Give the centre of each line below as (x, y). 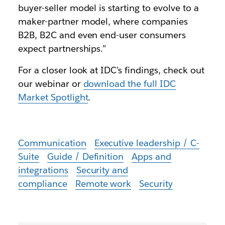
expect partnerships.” (62, 48)
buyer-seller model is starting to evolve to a (108, 8)
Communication (52, 143)
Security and (102, 170)
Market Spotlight (53, 97)
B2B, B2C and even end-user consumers (102, 35)
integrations (43, 170)
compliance (42, 184)
